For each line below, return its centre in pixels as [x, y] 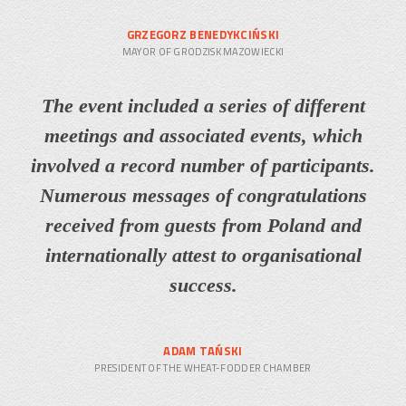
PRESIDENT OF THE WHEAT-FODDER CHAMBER [203, 367]
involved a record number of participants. [203, 165]
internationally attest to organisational [203, 255]
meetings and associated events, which [203, 135]
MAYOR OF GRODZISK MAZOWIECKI [203, 51]
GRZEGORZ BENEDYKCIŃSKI [203, 34]
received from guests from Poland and [203, 225]
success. [203, 285]
